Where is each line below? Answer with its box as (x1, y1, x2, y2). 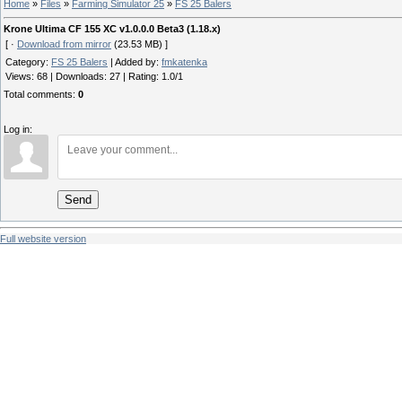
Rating (128, 71, 156, 83)
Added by (115, 57, 156, 68)
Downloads (56, 71, 104, 83)
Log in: (4, 124, 32, 135)
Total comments (4, 89, 73, 100)
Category (5, 57, 46, 68)
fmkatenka (162, 57, 207, 68)
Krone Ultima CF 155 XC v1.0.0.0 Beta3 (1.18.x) (4, 23, 221, 35)
